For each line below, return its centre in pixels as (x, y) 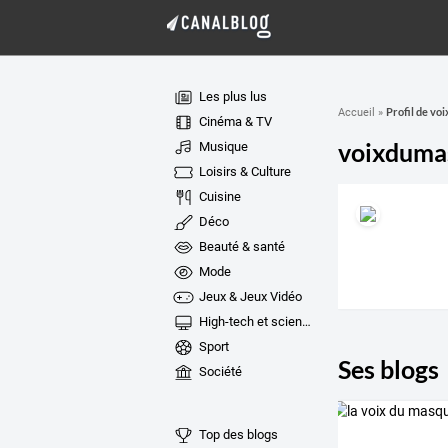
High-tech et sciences (248, 321)
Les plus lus (231, 96)
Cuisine (218, 196)
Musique (221, 146)
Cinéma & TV (233, 121)
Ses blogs (388, 368)
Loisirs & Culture (243, 171)
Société (218, 371)
